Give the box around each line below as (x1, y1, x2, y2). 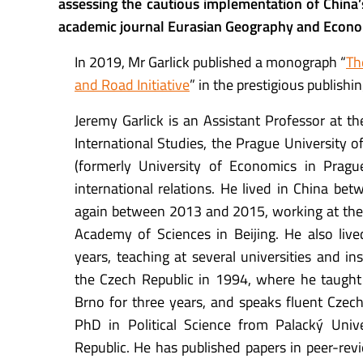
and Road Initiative (75, 74, 190, 96)
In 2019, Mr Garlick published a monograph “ (75, 51, 346, 74)
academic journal (58, 15, 168, 38)
